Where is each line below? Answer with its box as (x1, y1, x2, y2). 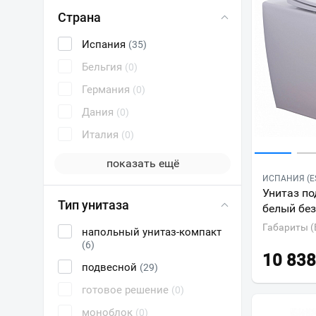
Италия (82, 128, 121, 141)
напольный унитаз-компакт (82, 226, 221, 238)
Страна (58, 10, 101, 25)
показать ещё (106, 157, 179, 170)
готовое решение (82, 284, 171, 296)
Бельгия (82, 61, 125, 73)
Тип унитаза (58, 197, 129, 212)
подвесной (82, 261, 140, 274)
